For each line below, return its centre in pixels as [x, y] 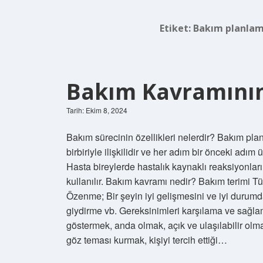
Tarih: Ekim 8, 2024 [97, 110]
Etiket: [176, 28]
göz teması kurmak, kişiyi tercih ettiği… [147, 240]
